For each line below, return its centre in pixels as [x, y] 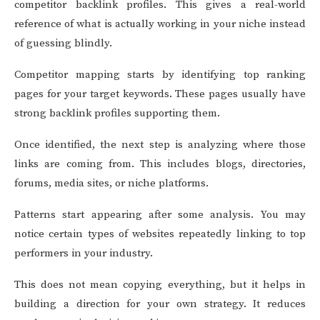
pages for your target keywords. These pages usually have [160, 94]
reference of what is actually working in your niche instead [160, 24]
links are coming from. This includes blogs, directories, [160, 164]
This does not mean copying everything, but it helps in [160, 285]
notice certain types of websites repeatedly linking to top [160, 234]
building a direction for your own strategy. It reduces [160, 304]
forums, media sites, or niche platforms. [111, 183]
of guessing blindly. [63, 43]
